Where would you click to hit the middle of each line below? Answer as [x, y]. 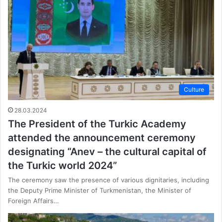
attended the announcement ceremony [102, 138]
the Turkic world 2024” [62, 166]
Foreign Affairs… [33, 201]
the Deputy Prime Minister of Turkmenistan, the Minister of [100, 191]
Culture [194, 90]
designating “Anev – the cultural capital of [107, 152]
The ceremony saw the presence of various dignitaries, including [109, 180]
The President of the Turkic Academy [97, 124]
